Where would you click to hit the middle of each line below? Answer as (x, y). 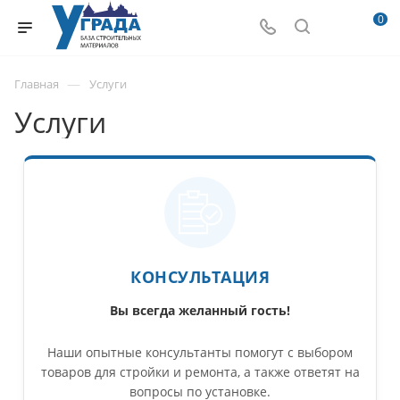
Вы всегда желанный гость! (200, 310)
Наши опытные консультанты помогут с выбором (200, 352)
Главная (37, 84)
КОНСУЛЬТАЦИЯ (200, 277)
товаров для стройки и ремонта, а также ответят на (200, 371)
